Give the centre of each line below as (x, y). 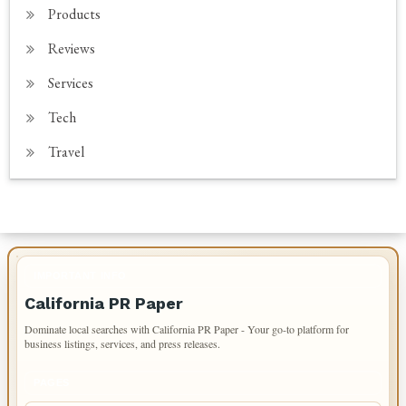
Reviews (72, 48)
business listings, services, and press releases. (122, 343)
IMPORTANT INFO (80, 275)
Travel (67, 152)
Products (75, 14)
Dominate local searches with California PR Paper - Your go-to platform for (187, 329)
